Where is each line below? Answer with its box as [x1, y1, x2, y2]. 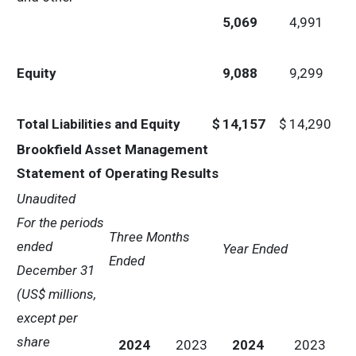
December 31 [17, 262, 95, 278]
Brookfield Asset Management [17, 141, 208, 157]
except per [17, 310, 78, 326]
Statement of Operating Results [17, 165, 219, 181]
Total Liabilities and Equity [17, 116, 180, 132]
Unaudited [17, 191, 75, 207]
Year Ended [222, 241, 288, 257]
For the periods [17, 215, 104, 230]
